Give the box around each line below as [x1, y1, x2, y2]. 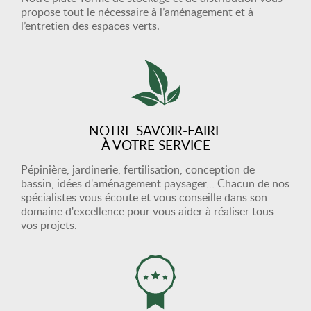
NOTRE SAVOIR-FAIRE [88, 121, 223, 140]
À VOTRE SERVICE [101, 135, 210, 154]
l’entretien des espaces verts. [21, 18, 160, 33]
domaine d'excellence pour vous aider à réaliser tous [21, 203, 274, 219]
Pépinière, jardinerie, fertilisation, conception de [21, 162, 255, 177]
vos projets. [21, 217, 77, 233]
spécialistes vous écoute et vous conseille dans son [21, 190, 267, 205]
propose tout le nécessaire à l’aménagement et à [21, 4, 253, 19]
